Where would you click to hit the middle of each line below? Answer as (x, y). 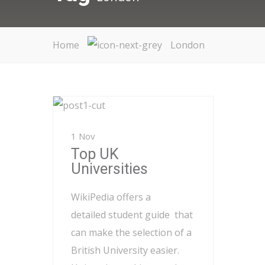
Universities (109, 169)
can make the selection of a (131, 233)
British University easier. (125, 251)
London (188, 45)
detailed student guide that (132, 215)
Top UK (95, 154)
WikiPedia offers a (111, 197)
